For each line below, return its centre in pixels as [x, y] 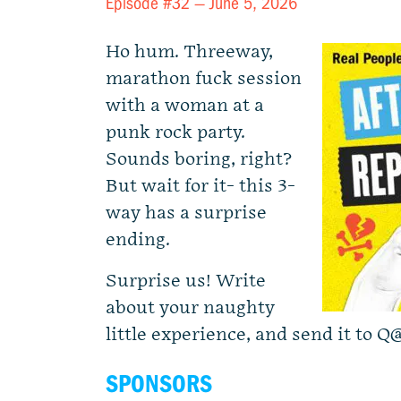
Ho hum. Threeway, [189, 52]
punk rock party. [175, 132]
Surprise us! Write [186, 281]
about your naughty [190, 308]
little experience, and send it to [241, 335]
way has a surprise [186, 213]
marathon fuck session [204, 79]
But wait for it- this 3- [200, 186]
